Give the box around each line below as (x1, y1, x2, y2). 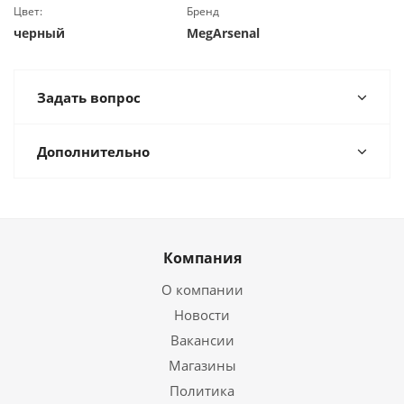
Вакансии (170, 331, 234, 349)
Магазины (168, 356, 236, 374)
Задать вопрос (37, 88, 141, 106)
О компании (161, 280, 243, 298)
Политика (170, 381, 234, 399)
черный (14, 24, 65, 41)
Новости (174, 306, 230, 324)
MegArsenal (187, 24, 261, 41)
